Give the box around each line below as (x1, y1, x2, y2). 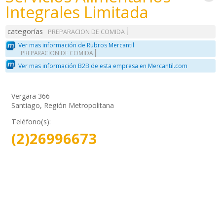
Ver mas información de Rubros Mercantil (18, 40, 135, 49)
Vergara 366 (11, 91, 50, 101)
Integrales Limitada (5, 1, 149, 23)
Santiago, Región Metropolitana (11, 100, 114, 110)
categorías (7, 26, 43, 37)
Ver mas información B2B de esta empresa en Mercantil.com (18, 62, 188, 71)
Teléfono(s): (11, 116, 51, 126)
